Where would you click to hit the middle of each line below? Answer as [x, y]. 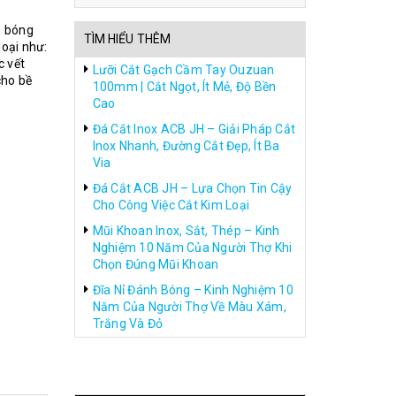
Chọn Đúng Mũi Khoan [156, 264]
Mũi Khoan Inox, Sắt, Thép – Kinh [186, 231]
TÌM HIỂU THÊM [127, 39]
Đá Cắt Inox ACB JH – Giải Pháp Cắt [194, 129]
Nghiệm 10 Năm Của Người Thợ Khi [192, 247]
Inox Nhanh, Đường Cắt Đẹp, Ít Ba [186, 146]
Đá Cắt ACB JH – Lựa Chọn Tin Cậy [192, 188]
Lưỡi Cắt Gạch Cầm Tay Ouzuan [183, 70]
